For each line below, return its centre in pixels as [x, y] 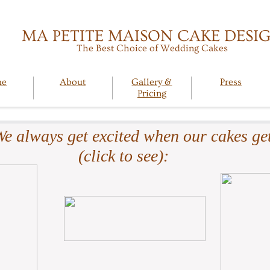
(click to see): [124, 156]
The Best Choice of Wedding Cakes [152, 48]
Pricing [152, 93]
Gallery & [152, 82]
